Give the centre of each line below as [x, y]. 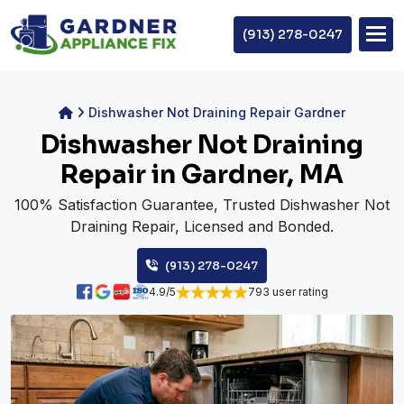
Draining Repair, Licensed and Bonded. [202, 226]
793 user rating [288, 291]
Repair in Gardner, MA [202, 174]
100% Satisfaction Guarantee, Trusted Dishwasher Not [202, 204]
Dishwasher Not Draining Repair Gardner [217, 112]
